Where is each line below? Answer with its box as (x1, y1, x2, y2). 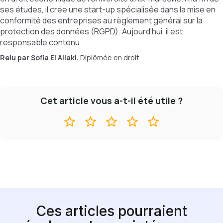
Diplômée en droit (80, 53, 139, 62)
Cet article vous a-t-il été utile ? (40, 95, 183, 107)
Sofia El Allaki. (31, 53, 79, 62)
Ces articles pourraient (35, 203, 187, 220)
